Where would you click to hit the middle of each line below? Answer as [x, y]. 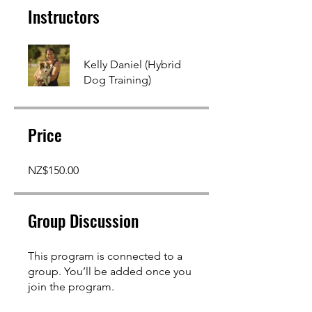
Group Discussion [83, 220]
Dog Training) [117, 80]
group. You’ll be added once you [110, 271]
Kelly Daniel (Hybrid [132, 64]
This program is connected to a [105, 256]
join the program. [71, 287]
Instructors [64, 16]
